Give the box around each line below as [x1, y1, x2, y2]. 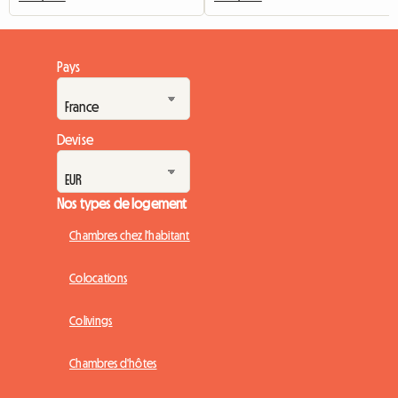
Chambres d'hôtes [69, 356, 157, 370]
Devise [57, 131, 93, 147]
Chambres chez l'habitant [69, 228, 190, 242]
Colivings [69, 314, 113, 327]
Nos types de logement [57, 195, 187, 211]
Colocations [69, 271, 128, 284]
